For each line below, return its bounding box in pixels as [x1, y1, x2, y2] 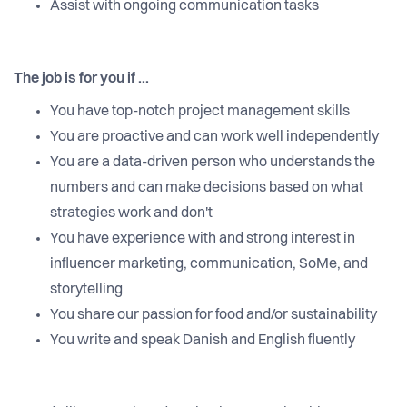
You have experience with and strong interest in [50, 232, 355, 247]
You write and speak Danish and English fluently [50, 333, 355, 349]
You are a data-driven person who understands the [50, 155, 375, 171]
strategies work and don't [50, 206, 213, 222]
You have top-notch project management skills [50, 104, 350, 120]
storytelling [50, 283, 123, 298]
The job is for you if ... [14, 72, 149, 87]
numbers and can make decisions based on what [50, 181, 363, 196]
